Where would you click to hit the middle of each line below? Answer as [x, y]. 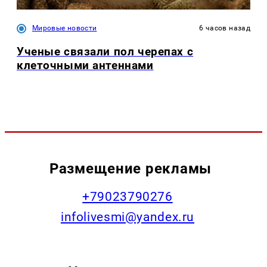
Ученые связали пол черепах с [105, 52]
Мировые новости [65, 28]
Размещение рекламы [131, 168]
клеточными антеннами [85, 66]
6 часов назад [225, 28]
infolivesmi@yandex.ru [128, 217]
